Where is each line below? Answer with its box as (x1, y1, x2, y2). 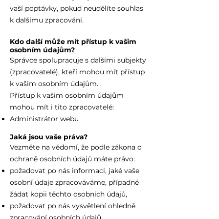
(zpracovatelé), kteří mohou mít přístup (10, 67, 145, 76)
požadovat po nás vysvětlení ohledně (10, 201, 135, 210)
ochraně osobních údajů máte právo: (10, 154, 135, 163)
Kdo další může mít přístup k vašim (10, 37, 136, 46)
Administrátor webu (10, 114, 79, 123)
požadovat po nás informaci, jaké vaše (10, 166, 139, 175)
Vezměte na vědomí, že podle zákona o (10, 143, 142, 152)
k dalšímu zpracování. (10, 16, 84, 24)
